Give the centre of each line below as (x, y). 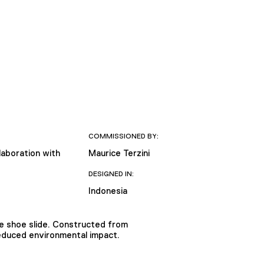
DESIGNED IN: (111, 174)
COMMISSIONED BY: (123, 136)
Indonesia (108, 190)
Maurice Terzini (119, 153)
